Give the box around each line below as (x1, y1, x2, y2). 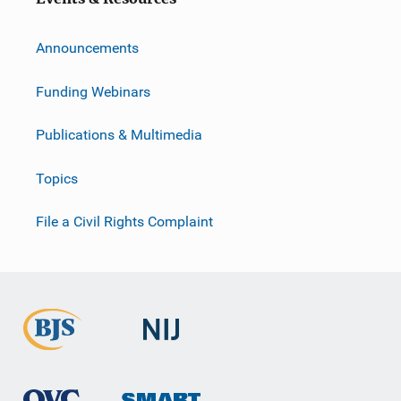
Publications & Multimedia (36, 125, 202, 143)
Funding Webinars (36, 82, 150, 100)
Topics (36, 169, 78, 187)
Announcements (36, 38, 139, 56)
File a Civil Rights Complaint (36, 213, 213, 231)
